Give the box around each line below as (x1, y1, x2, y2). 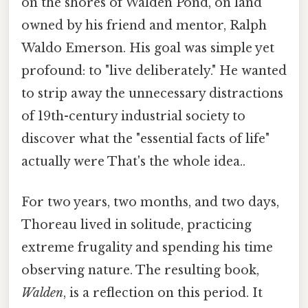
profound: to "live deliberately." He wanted (21, 63, 287, 78)
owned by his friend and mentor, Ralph (21, 17, 267, 33)
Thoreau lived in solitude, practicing (21, 217, 252, 233)
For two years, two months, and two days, (21, 195, 279, 210)
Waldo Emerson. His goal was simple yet (21, 40, 274, 56)
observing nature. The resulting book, (21, 263, 259, 278)
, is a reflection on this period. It (63, 285, 263, 301)
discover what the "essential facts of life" (21, 131, 269, 146)
